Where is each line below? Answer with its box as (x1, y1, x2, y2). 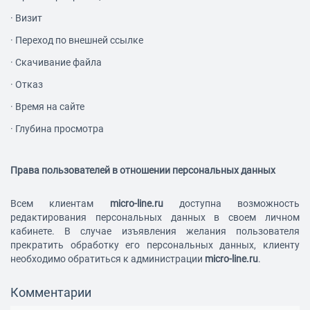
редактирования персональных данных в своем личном (10, 212, 300, 224)
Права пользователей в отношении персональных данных (10, 165, 275, 176)
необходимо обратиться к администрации (10, 253, 205, 265)
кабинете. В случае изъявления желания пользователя (10, 226, 300, 237)
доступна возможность (163, 198, 300, 210)
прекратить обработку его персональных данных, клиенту (10, 239, 300, 251)
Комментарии (10, 285, 91, 300)
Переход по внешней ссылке (15, 35, 143, 46)
